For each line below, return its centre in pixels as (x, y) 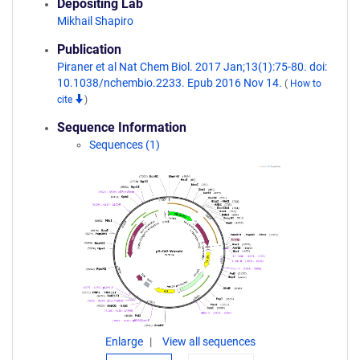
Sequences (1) (125, 145)
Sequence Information (122, 127)
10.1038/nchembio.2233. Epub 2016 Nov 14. (171, 83)
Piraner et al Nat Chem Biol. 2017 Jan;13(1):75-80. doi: (192, 67)
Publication (89, 49)
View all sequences (209, 342)
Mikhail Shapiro (95, 21)
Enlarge (125, 342)
